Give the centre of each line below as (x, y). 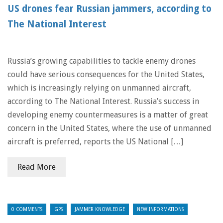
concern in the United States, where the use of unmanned (110, 128)
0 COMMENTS (27, 209)
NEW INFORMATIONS (160, 209)
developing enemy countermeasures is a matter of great (108, 115)
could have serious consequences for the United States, (106, 74)
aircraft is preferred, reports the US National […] (95, 142)
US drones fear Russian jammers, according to (110, 9)
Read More (37, 167)
